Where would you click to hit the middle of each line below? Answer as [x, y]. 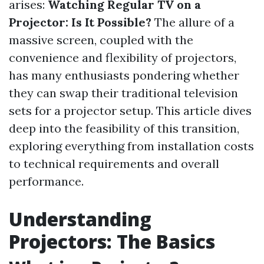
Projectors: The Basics [112, 241]
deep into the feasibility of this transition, [124, 128]
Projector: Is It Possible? [80, 22]
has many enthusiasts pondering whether [124, 75]
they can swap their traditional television [123, 93]
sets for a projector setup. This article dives [130, 110]
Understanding [80, 219]
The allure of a [193, 22]
